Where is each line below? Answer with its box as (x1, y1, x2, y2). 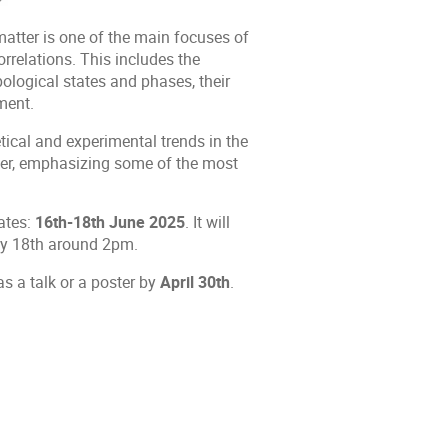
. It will (185, 212, 230, 234)
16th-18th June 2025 (35, 212, 185, 234)
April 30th (160, 271, 230, 293)
